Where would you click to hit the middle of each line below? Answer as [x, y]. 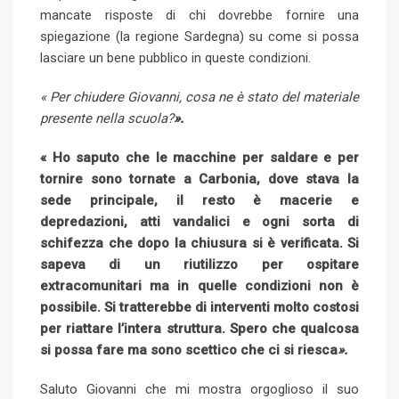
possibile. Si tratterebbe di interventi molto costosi [199, 307]
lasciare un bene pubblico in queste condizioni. [175, 57]
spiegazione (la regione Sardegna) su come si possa [199, 36]
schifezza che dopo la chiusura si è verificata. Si [199, 243]
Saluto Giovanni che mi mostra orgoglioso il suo [199, 389]
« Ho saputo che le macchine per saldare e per [199, 157]
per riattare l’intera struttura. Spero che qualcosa [199, 328]
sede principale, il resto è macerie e [199, 200]
